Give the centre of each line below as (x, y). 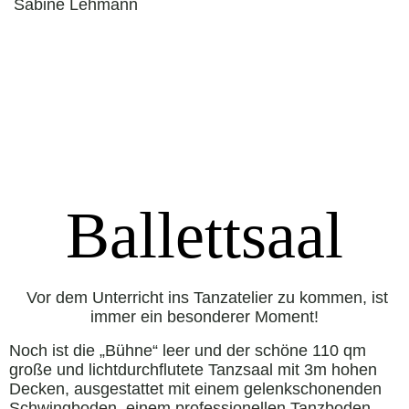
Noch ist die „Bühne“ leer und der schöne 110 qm (188, 350)
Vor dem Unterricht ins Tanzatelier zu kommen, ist (207, 297)
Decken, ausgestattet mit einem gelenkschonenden (195, 388)
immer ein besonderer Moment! (204, 316)
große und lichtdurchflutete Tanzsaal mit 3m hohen (193, 369)
